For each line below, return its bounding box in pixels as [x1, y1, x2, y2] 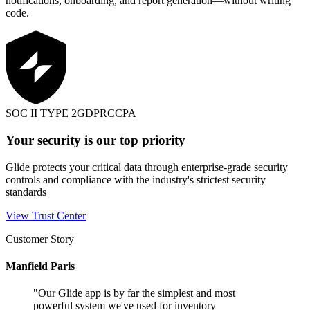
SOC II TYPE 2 [6, 107, 77, 120]
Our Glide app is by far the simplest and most [38, 287, 235, 300]
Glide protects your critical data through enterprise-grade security [6, 161, 288, 173]
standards [6, 185, 46, 198]
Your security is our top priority [6, 133, 185, 147]
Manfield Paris [6, 259, 75, 272]
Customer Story [6, 232, 74, 245]
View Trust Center [6, 209, 86, 221]
